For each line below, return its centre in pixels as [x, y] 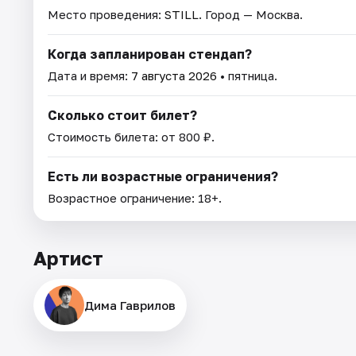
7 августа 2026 [174, 75]
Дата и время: [89, 75]
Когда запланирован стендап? [150, 54]
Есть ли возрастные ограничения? [163, 176]
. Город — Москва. [251, 14]
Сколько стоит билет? [122, 115]
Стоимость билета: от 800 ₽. [131, 136]
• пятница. [247, 75]
